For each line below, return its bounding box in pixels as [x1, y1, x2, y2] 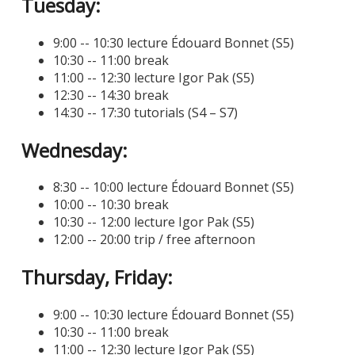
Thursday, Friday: [21, 264, 173, 291]
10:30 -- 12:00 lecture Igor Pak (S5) [52, 213, 254, 231]
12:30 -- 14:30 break [52, 86, 169, 104]
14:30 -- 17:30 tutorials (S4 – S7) [52, 103, 238, 121]
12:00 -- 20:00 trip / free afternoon [52, 231, 255, 249]
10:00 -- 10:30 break [52, 196, 169, 214]
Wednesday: [21, 136, 128, 163]
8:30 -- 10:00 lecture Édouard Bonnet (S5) [52, 178, 294, 197]
